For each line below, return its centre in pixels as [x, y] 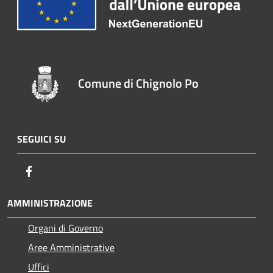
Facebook [55, 171]
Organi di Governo [66, 228]
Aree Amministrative [71, 248]
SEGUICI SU [41, 139]
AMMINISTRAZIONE [50, 203]
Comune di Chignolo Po [139, 83]
